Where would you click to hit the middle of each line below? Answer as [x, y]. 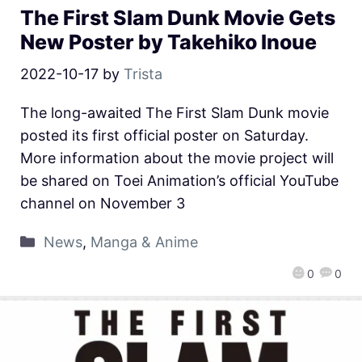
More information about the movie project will [177, 158]
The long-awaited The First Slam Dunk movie [175, 113]
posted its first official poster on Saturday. [164, 136]
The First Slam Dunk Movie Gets [178, 18]
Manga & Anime [144, 242]
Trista [143, 74]
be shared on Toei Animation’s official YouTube [179, 181]
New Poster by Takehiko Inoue [168, 42]
